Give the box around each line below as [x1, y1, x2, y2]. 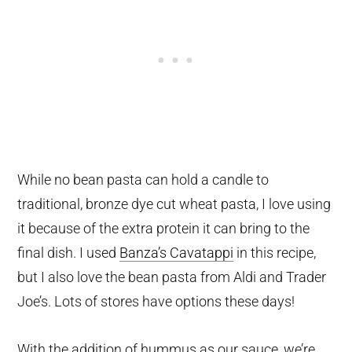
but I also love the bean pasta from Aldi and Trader [17, 269, 327, 286]
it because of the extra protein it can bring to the [17, 220, 310, 237]
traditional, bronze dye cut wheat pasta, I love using [17, 196, 332, 213]
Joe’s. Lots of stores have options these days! [17, 293, 295, 310]
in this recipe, [233, 244, 317, 262]
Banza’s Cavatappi [119, 244, 234, 262]
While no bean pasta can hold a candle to [17, 171, 269, 189]
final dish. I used [17, 244, 120, 262]
